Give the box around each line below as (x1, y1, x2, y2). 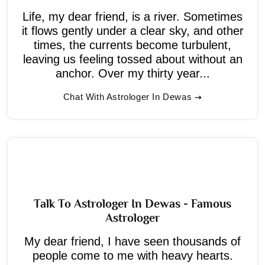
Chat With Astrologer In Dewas (63, 91, 192, 102)
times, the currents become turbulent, (34, 38, 231, 51)
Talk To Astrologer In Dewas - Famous (34, 196, 231, 210)
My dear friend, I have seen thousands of (24, 234, 241, 248)
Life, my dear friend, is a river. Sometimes (22, 9, 243, 23)
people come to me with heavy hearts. (32, 248, 233, 262)
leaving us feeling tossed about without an (22, 52, 243, 66)
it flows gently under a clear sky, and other (21, 24, 244, 37)
